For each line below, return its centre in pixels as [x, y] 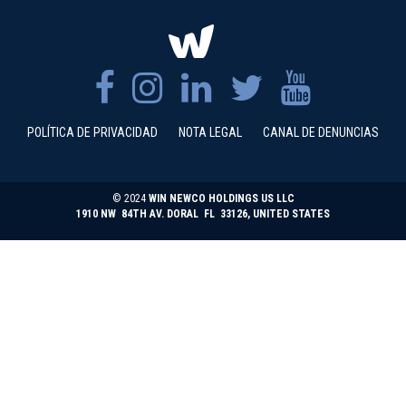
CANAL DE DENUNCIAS [321, 133]
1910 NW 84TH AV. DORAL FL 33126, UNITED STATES [203, 214]
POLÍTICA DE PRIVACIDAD [92, 133]
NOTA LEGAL [210, 133]
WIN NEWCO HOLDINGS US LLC [221, 199]
